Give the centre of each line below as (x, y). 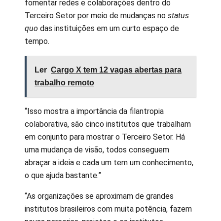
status (178, 16)
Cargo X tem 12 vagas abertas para (116, 70)
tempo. (37, 41)
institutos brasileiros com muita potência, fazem (108, 209)
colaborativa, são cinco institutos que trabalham (108, 124)
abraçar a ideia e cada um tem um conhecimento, (109, 163)
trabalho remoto (64, 83)
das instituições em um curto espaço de (109, 29)
